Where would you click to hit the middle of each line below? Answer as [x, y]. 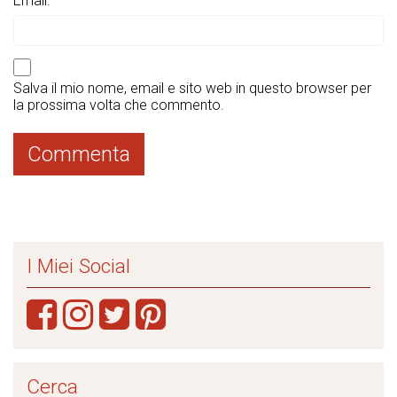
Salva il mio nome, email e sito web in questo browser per [192, 88]
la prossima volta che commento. [119, 105]
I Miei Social [78, 266]
